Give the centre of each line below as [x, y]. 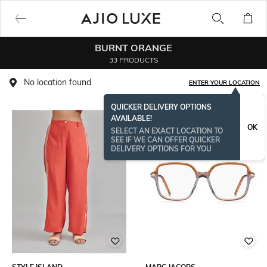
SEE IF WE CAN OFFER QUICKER [165, 140]
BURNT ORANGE [133, 48]
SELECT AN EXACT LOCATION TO [167, 131]
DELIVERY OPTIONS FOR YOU [161, 149]
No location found [58, 82]
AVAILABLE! [131, 118]
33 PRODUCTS [133, 60]
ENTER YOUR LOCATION [224, 83]
